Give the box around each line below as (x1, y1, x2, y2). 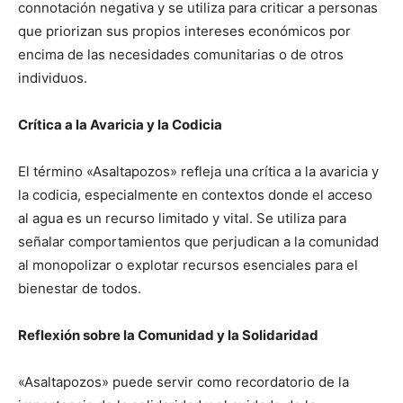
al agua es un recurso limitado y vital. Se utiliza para (18, 210, 346, 228)
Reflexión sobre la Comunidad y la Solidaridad (18, 327, 318, 345)
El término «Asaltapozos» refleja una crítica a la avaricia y (18, 163, 379, 181)
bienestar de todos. (18, 280, 141, 298)
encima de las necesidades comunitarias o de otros (18, 46, 344, 64)
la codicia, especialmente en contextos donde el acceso (18, 186, 372, 204)
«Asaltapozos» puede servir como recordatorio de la (18, 373, 349, 391)
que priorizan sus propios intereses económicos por (18, 22, 351, 40)
